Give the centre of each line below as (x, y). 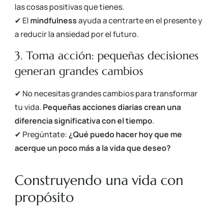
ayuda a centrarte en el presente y (140, 20)
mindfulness (54, 20)
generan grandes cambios (79, 71)
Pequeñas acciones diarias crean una (112, 107)
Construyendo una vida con (99, 180)
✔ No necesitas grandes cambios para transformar (106, 94)
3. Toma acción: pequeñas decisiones (107, 56)
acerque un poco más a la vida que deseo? (93, 148)
